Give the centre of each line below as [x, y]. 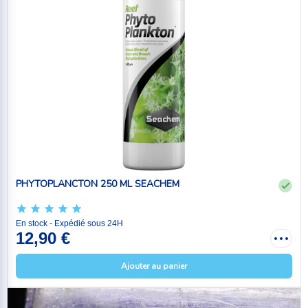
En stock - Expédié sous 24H [69, 223]
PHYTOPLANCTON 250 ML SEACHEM [98, 184]
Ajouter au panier [154, 266]
